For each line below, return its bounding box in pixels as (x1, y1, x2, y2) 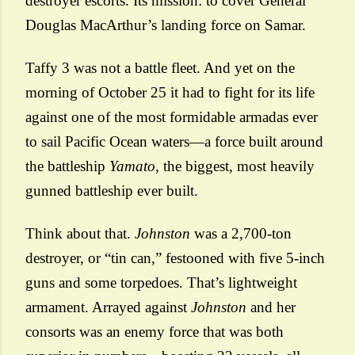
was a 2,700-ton (190, 225, 292, 242)
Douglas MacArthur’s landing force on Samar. (25, 17, 306, 33)
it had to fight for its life (170, 84, 315, 101)
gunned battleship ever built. (25, 182, 198, 199)
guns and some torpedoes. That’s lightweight (25, 274, 297, 291)
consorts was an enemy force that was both (25, 323, 284, 340)
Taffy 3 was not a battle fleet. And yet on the (25, 59, 295, 76)
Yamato (109, 158, 155, 174)
